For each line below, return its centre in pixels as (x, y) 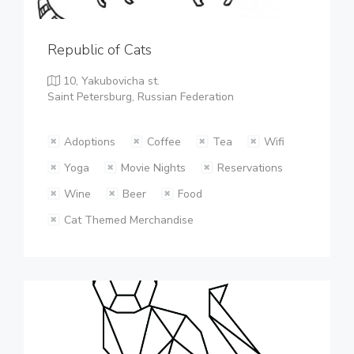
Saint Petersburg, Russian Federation (141, 97)
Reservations (250, 168)
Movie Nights (153, 168)
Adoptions (90, 142)
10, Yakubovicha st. (110, 81)
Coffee (164, 142)
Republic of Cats (100, 50)
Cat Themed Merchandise (129, 220)
